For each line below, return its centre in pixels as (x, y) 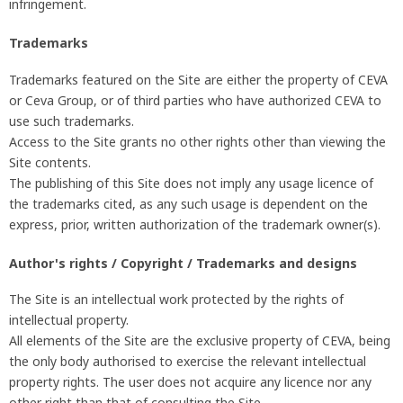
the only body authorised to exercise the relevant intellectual (188, 362)
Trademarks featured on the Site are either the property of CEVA (198, 79)
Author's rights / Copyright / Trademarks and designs (183, 263)
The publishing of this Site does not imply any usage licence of (191, 183)
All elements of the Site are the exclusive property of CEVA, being (200, 341)
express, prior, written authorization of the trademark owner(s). (195, 224)
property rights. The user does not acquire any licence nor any (190, 382)
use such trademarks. (72, 121)
